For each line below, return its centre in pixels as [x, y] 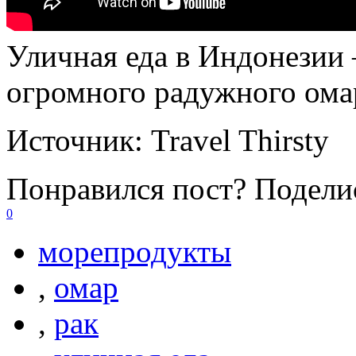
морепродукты [135, 251]
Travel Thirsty [240, 140]
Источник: [79, 140]
